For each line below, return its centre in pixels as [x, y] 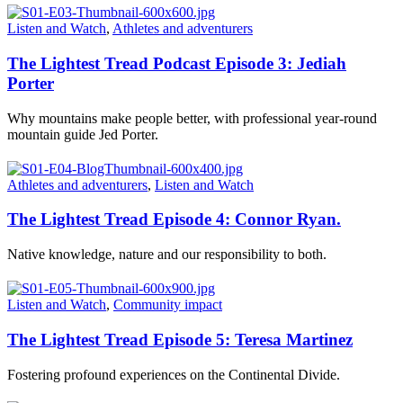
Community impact [168, 305]
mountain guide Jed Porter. [83, 134]
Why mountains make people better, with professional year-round [192, 118]
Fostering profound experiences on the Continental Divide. [174, 374]
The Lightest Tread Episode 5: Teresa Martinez [180, 339]
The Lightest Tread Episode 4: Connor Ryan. [174, 219]
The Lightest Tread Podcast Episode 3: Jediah [177, 63]
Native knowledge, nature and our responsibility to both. [167, 255]
